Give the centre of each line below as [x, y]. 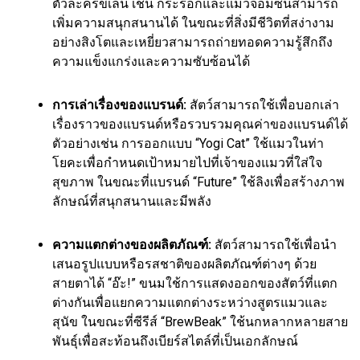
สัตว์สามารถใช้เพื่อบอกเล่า [263, 104]
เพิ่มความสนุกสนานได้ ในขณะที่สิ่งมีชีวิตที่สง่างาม [193, 22]
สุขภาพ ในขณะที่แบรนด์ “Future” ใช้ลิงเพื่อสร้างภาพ [198, 182]
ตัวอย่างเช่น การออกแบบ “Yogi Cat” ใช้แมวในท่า [188, 143]
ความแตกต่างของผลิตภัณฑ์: [132, 244]
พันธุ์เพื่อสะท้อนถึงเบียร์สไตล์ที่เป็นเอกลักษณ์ [175, 341]
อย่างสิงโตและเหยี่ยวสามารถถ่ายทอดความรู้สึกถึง [192, 42]
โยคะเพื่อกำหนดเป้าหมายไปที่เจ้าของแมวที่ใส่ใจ [187, 162]
